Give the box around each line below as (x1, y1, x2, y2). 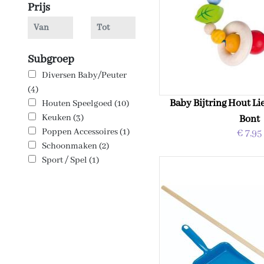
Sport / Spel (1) (42, 155, 100, 166)
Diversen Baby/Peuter (42, 70, 127, 81)
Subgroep (28, 52, 74, 67)
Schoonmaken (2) (42, 141, 110, 151)
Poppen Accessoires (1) (42, 127, 130, 137)
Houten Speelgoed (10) (42, 98, 130, 109)
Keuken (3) (42, 113, 84, 123)
